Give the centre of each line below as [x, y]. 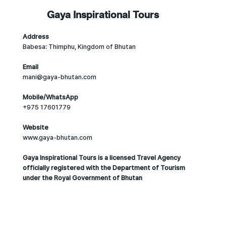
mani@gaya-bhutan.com [59, 77]
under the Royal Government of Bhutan [82, 178]
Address [36, 37]
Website [35, 128]
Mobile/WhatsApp [50, 97]
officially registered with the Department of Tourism [104, 168]
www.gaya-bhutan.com [57, 138]
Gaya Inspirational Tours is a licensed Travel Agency [101, 158]
